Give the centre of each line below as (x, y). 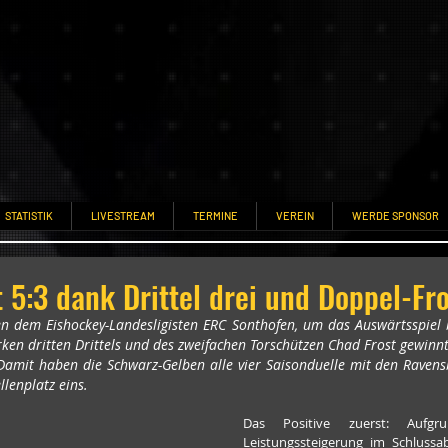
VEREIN (294, 215)
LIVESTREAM (122, 215)
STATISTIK (28, 215)
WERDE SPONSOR (395, 215)
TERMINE (215, 215)
